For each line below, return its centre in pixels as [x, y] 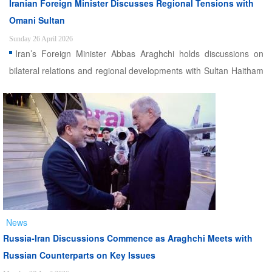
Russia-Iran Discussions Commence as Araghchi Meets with [127, 238]
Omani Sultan [37, 20]
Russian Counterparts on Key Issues [79, 255]
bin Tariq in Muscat [45, 87]
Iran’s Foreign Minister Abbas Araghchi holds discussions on [139, 53]
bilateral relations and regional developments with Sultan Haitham [136, 70]
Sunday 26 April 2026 [41, 39]
